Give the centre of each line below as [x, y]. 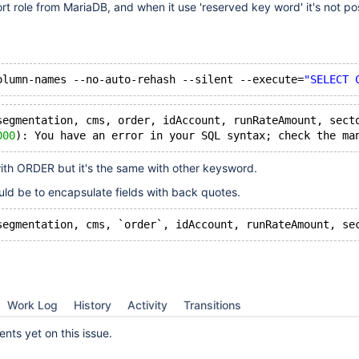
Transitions [212, 305]
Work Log [32, 305]
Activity [147, 305]
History [93, 305]
